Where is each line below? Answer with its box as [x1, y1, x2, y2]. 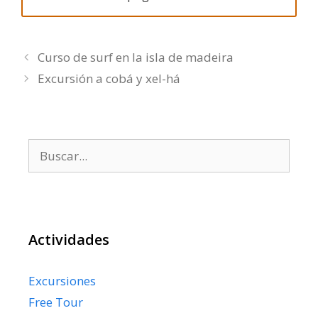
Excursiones [28, 273, 96, 290]
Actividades [28, 230, 109, 250]
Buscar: [28, 139, 70, 156]
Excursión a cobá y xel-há [38, 70, 181, 87]
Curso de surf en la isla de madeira [38, 49, 234, 66]
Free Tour [28, 294, 83, 311]
